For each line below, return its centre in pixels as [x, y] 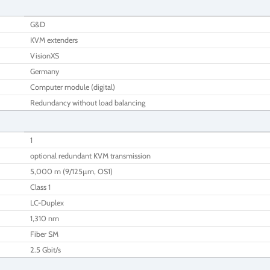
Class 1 [40, 187]
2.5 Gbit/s [46, 250]
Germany [45, 71]
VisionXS [45, 55]
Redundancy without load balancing [88, 102]
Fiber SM [44, 234]
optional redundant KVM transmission [90, 155]
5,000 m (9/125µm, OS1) [71, 171]
